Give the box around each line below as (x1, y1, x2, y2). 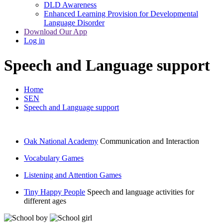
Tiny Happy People (24, 188, 85, 197)
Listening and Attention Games (24, 171, 121, 180)
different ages (24, 197, 66, 206)
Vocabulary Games (24, 154, 84, 163)
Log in (24, 36, 45, 45)
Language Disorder (44, 18, 105, 27)
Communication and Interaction (100, 137, 199, 146)
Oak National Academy (24, 137, 98, 146)
